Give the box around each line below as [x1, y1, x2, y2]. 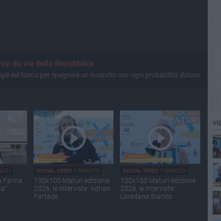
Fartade [34, 192, 58, 201]
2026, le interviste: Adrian [34, 184, 110, 193]
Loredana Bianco [120, 192, 173, 201]
